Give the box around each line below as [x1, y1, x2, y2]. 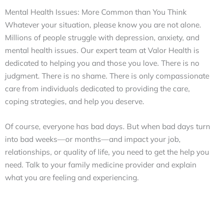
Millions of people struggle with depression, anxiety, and [5, 32, 199, 43]
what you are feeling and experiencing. [5, 172, 139, 183]
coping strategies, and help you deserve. [5, 96, 146, 107]
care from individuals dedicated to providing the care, [5, 83, 190, 94]
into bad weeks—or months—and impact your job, [5, 134, 181, 144]
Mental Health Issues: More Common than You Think [5, 7, 187, 17]
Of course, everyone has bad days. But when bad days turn [5, 121, 210, 132]
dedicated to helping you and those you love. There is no [5, 58, 199, 68]
